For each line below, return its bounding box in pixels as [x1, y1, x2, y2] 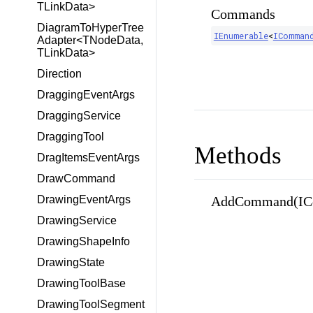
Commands [210, 6, 275, 22]
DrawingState [37, 256, 105, 268]
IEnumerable [213, 29, 268, 41]
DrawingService [37, 214, 117, 226]
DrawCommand [37, 173, 115, 184]
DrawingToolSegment [37, 298, 145, 310]
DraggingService [37, 110, 121, 122]
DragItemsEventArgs [37, 152, 140, 163]
